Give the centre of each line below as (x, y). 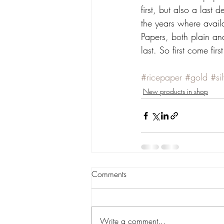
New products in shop (175, 91)
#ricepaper (161, 77)
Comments (109, 174)
